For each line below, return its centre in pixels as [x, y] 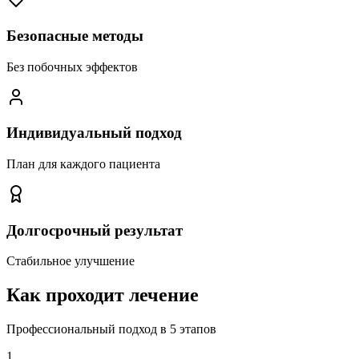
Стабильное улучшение [71, 261]
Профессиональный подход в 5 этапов [111, 329]
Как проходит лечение [103, 295]
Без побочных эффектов [72, 67]
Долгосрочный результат [95, 230]
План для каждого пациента [83, 164]
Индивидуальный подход [94, 133]
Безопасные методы [75, 35]
